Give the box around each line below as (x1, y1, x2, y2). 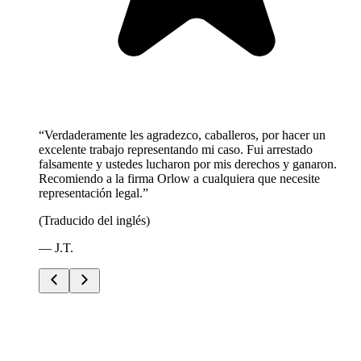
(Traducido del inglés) (39, 214, 150, 228)
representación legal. (39, 186, 143, 201)
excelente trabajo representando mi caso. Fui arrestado (39, 143, 313, 157)
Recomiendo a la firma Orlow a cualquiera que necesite (39, 172, 320, 186)
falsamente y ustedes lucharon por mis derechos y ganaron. (39, 157, 337, 172)
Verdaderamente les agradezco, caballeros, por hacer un (44, 128, 326, 143)
